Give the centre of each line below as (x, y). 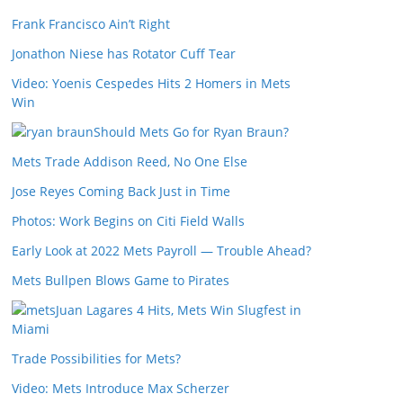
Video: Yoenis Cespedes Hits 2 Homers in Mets (151, 83)
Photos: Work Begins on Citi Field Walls (128, 221)
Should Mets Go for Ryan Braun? (191, 132)
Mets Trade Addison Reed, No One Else (130, 161)
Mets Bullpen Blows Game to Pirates (121, 280)
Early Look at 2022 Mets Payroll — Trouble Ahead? (161, 251)
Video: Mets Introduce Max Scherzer (121, 388)
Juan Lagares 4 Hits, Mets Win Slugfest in (179, 310)
